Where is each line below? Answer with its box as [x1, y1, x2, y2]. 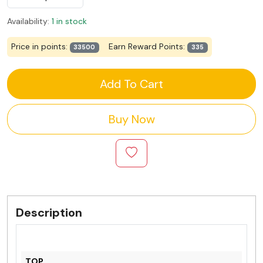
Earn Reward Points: [109, 41, 188, 52]
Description [16, 204, 82, 220]
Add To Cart [100, 76, 163, 92]
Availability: [7, 15, 49, 26]
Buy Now [108, 111, 155, 127]
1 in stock [52, 15, 87, 26]
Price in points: [11, 41, 70, 52]
